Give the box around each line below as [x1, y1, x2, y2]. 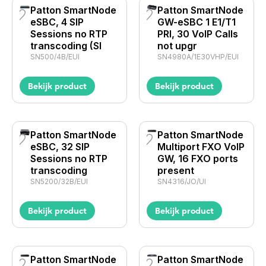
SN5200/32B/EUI [30, 177, 88, 186]
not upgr [157, 40, 197, 52]
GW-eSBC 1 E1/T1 [157, 16, 236, 28]
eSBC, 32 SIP [30, 141, 90, 153]
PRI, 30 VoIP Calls [157, 28, 238, 40]
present [157, 164, 194, 176]
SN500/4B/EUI [30, 52, 80, 61]
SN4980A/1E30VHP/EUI [157, 52, 239, 61]
